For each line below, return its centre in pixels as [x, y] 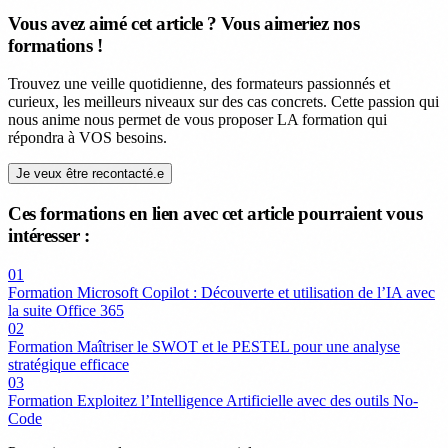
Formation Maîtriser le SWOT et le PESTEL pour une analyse [204, 346]
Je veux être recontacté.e [90, 174]
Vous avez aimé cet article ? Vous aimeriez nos [184, 23]
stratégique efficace [68, 364]
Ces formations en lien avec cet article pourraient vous [215, 213]
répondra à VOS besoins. [87, 138]
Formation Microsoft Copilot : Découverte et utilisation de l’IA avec [221, 292]
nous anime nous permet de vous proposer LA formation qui [197, 120]
